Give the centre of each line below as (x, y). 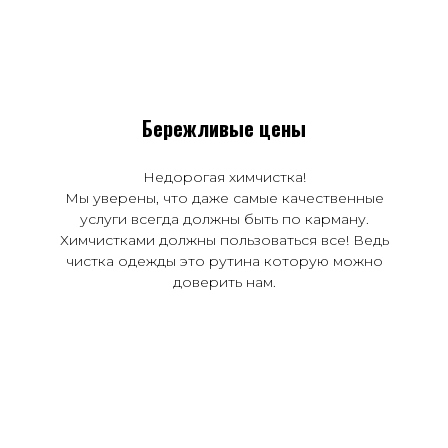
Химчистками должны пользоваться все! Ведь (224, 239)
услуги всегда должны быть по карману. (224, 218)
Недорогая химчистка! (224, 176)
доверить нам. (224, 281)
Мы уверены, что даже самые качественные (224, 197)
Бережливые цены (224, 127)
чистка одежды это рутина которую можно (224, 260)
